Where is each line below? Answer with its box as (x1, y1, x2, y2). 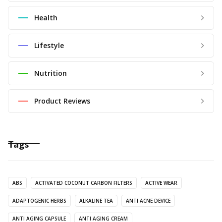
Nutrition (34, 68, 67, 78)
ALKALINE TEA (79, 197, 113, 204)
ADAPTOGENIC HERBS (12, 197, 66, 204)
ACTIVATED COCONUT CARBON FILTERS (35, 179, 132, 186)
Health (34, 12, 57, 22)
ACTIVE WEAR (145, 179, 177, 186)
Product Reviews (34, 96, 90, 106)
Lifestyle (34, 40, 64, 50)
